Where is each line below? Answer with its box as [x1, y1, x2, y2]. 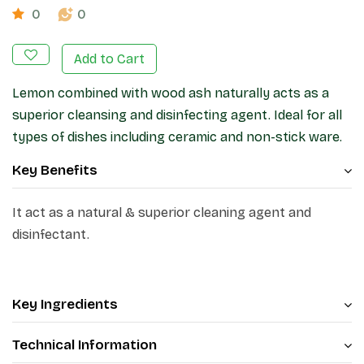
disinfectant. [12, 227, 89, 242]
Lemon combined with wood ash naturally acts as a [12, 85, 329, 101]
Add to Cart [74, 51, 145, 67]
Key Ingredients [12, 296, 118, 313]
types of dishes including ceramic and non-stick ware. [12, 129, 349, 145]
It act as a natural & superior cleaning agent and [12, 205, 311, 220]
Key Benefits [12, 162, 97, 179]
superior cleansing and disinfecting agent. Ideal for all [12, 107, 342, 123]
